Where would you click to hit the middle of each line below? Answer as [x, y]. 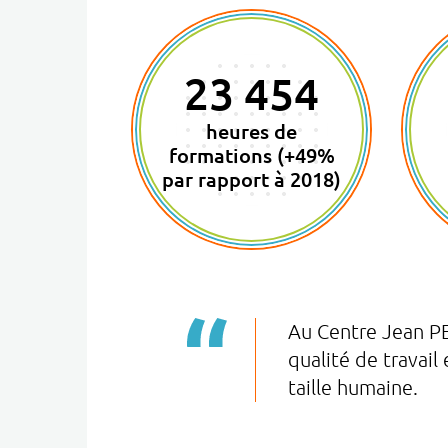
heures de [252, 131]
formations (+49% [251, 155]
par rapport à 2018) [252, 179]
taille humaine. [352, 387]
